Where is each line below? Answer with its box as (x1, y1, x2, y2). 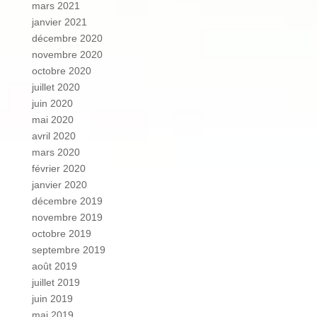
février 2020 (31, 163, 86, 174)
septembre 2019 (31, 244, 105, 255)
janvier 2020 (31, 179, 87, 190)
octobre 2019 (31, 228, 91, 239)
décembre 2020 (31, 33, 103, 44)
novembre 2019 (31, 212, 103, 223)
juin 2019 (31, 293, 73, 304)
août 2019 (31, 260, 77, 272)
